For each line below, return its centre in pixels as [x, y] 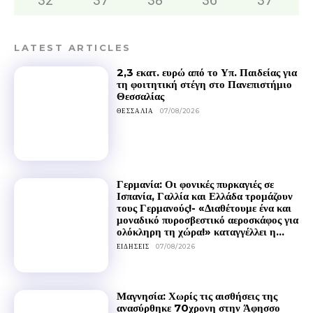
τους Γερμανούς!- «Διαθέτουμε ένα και [204, 208]
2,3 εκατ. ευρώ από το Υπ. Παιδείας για [206, 73]
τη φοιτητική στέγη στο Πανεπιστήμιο [204, 85]
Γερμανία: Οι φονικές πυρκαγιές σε [195, 184]
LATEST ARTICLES [73, 48]
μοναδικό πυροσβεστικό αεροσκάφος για [207, 220]
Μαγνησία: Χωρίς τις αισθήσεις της [197, 296]
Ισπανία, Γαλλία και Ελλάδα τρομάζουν [204, 196]
